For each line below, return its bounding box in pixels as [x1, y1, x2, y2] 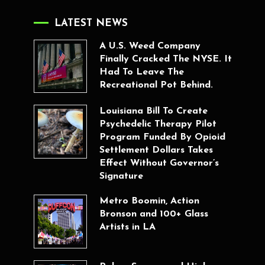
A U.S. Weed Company [99, 41, 201, 51]
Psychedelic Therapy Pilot [99, 119, 216, 130]
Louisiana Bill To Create [99, 106, 208, 117]
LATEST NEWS [54, 18, 128, 28]
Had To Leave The [99, 67, 184, 77]
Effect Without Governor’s [99, 159, 219, 169]
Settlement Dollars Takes [99, 146, 213, 156]
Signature [99, 172, 143, 182]
